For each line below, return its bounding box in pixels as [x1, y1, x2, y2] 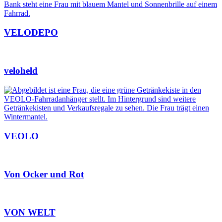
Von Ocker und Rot [4, 169, 84, 180]
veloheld [4, 65, 38, 76]
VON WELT [4, 207, 55, 218]
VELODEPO [4, 27, 58, 38]
